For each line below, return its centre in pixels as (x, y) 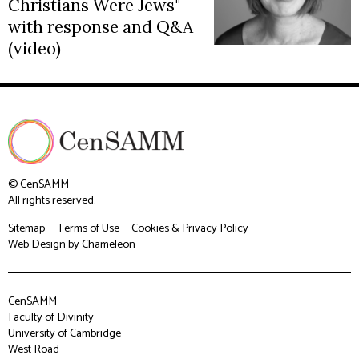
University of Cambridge (65, 333)
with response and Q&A (101, 27)
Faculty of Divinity (51, 317)
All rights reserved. (52, 200)
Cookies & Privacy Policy (190, 228)
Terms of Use (88, 228)
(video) (34, 49)
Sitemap (26, 228)
